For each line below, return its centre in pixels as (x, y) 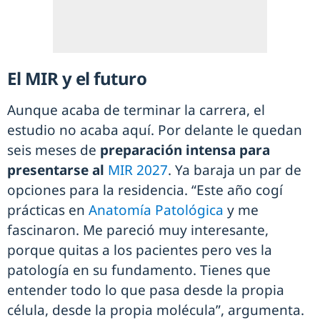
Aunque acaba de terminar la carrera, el (136, 110)
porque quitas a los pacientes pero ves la (140, 250)
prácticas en (48, 210)
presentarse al (56, 170)
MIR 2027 (138, 170)
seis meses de (54, 150)
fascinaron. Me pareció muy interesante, (138, 230)
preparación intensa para (185, 150)
